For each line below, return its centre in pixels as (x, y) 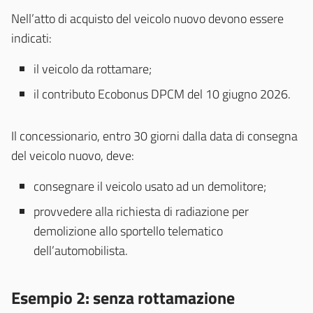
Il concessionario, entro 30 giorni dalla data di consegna (154, 136)
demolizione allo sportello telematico (128, 231)
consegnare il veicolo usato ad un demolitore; (150, 187)
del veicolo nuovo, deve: (73, 156)
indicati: (31, 38)
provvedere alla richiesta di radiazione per (141, 212)
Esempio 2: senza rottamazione (123, 298)
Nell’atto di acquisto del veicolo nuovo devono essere (147, 19)
